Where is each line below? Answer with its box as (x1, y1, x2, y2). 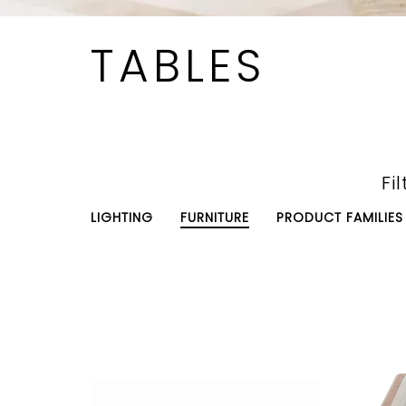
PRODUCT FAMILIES (276, 208, 403, 227)
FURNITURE (180, 208, 249, 227)
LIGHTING (91, 208, 153, 227)
